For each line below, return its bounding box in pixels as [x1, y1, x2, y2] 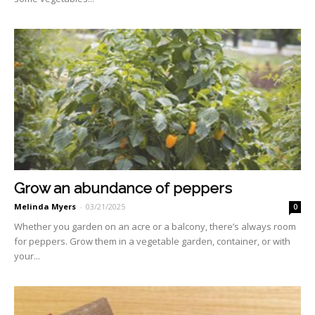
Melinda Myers [14, 201, 76, 212]
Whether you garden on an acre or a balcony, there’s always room [14, 220, 296, 233]
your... [14, 250, 40, 263]
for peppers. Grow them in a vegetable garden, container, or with [14, 235, 290, 248]
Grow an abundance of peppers [14, 179, 232, 198]
